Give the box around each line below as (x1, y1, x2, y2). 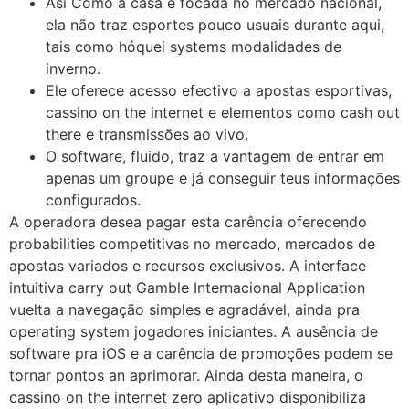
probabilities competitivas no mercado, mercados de (9, 234, 375, 253)
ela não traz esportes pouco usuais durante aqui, (46, 15, 384, 34)
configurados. (46, 190, 141, 209)
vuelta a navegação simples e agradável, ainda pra (9, 299, 360, 319)
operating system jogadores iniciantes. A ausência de (9, 321, 378, 341)
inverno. (46, 58, 100, 78)
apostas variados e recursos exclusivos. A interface (9, 256, 366, 275)
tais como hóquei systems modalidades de (46, 37, 341, 56)
